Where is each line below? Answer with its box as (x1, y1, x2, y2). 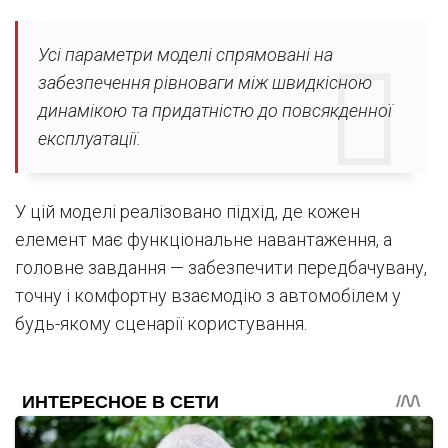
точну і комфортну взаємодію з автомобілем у (15, 285, 401, 307)
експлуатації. (38, 128, 141, 150)
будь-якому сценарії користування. (15, 313, 307, 335)
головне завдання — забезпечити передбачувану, (15, 257, 427, 279)
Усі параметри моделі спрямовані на (38, 44, 333, 66)
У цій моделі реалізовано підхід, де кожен (15, 201, 360, 223)
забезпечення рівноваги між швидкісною (38, 72, 372, 94)
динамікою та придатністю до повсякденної (38, 100, 392, 122)
